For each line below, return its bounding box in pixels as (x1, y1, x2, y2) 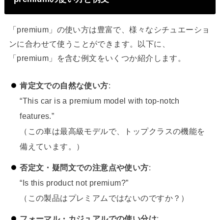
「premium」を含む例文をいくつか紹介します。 (8, 53, 186, 62)
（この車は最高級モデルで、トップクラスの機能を (20, 127, 205, 136)
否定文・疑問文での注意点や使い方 (20, 163, 149, 172)
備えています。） (20, 142, 84, 151)
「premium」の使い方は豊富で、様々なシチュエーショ (8, 25, 210, 34)
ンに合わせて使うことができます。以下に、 (8, 39, 170, 48)
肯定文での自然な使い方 (20, 81, 109, 90)
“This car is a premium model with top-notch (20, 96, 180, 106)
